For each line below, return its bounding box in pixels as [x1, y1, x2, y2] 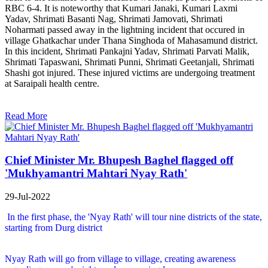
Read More [5, 110, 47, 121]
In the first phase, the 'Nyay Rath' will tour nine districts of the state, [5, 212, 262, 223]
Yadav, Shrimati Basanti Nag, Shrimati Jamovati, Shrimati [5, 13, 223, 24]
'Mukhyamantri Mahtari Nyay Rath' [5, 167, 187, 180]
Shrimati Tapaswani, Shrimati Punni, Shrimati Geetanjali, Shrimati [5, 56, 254, 67]
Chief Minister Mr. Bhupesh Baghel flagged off [5, 154, 233, 167]
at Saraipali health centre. [5, 78, 99, 89]
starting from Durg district [5, 223, 102, 233]
